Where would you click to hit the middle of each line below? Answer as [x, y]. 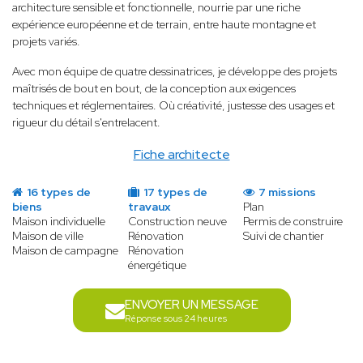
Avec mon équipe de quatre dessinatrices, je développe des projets [175, 72]
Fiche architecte [181, 155]
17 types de [174, 192]
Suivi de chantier [284, 236]
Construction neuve [177, 222]
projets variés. [46, 42]
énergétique [157, 265]
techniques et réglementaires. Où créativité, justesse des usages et [173, 106]
